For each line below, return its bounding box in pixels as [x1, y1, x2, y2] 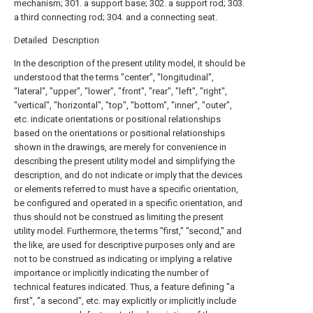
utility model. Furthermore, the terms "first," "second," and [14, 226, 242, 236]
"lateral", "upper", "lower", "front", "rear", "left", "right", [14, 86, 227, 96]
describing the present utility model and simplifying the [14, 156, 235, 166]
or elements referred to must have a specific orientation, [14, 184, 238, 194]
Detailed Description [14, 35, 99, 45]
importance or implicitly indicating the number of [14, 268, 209, 278]
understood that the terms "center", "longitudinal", [14, 72, 214, 82]
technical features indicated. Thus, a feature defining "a [14, 282, 235, 292]
